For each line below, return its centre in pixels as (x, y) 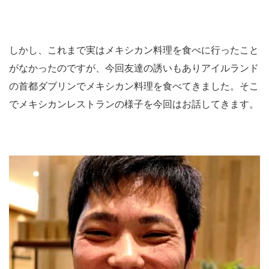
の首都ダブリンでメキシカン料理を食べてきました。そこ (134, 86)
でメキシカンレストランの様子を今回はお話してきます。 (134, 104)
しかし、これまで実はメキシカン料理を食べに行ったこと (134, 50)
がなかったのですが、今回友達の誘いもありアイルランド (134, 68)
